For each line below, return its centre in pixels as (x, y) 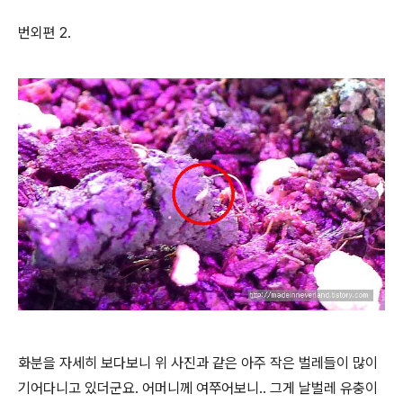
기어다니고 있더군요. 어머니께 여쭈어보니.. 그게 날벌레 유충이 (198, 388)
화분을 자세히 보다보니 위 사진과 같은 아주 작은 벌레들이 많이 (198, 363)
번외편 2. (45, 33)
